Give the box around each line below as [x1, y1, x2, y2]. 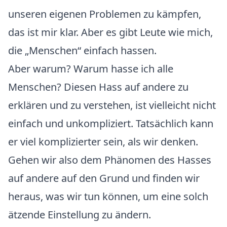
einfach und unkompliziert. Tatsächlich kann [8, 117, 213, 130]
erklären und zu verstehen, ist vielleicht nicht [8, 98, 216, 112]
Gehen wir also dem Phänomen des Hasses [8, 153, 211, 167]
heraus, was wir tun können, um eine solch [8, 190, 208, 203]
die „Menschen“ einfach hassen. [8, 44, 157, 57]
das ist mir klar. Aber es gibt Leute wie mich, [8, 25, 213, 39]
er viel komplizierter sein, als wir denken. [8, 135, 198, 148]
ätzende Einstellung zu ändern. [8, 208, 151, 221]
